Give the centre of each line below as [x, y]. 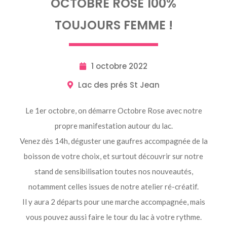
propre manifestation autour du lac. [113, 126]
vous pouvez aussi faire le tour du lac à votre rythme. [113, 217]
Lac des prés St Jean [119, 85]
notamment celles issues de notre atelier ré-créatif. [113, 187]
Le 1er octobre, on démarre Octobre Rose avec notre [113, 111]
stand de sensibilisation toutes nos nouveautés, [113, 172]
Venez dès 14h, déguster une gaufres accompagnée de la [113, 141]
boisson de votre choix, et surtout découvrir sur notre [113, 156]
